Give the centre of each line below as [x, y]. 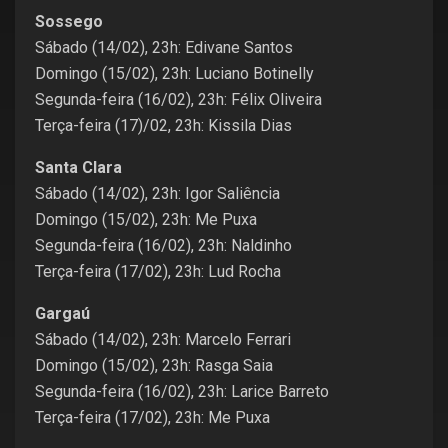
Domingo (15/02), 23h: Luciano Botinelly [174, 73]
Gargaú [62, 313]
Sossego [69, 21]
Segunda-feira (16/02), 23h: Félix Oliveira [178, 99]
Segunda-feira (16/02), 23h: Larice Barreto [182, 391]
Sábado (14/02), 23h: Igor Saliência [157, 193]
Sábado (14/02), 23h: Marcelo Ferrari [163, 339]
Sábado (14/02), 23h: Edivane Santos [164, 47]
